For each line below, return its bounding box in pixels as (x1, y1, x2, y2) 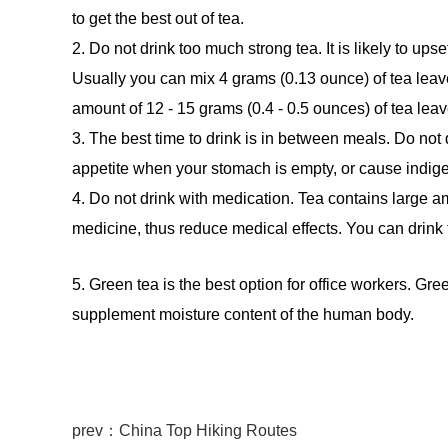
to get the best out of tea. (72, 9, 244, 27)
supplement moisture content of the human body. (72, 305, 414, 323)
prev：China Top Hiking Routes (72, 421, 297, 439)
